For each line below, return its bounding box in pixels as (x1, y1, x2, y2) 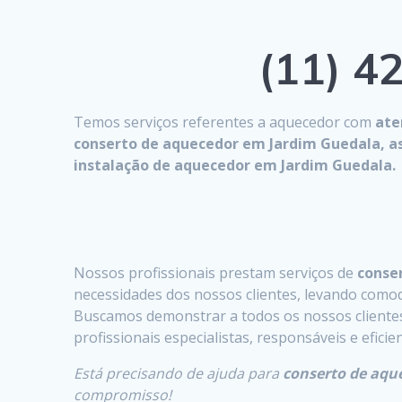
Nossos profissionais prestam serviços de (74, 262, 354, 283)
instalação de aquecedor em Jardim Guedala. (74, 154, 397, 175)
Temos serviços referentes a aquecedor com (74, 111, 372, 132)
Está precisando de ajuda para (74, 363, 284, 383)
